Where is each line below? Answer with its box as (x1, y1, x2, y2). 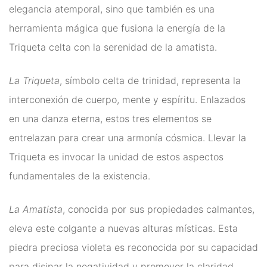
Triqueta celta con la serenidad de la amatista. (9, 41, 217, 53)
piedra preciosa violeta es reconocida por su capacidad (9, 241, 258, 253)
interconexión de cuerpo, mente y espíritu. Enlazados (9, 94, 246, 105)
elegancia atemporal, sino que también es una (9, 3, 215, 15)
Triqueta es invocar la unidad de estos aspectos (9, 151, 223, 163)
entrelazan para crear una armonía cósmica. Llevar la (9, 132, 246, 144)
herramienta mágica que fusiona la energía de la (9, 22, 225, 34)
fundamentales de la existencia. (9, 170, 150, 182)
